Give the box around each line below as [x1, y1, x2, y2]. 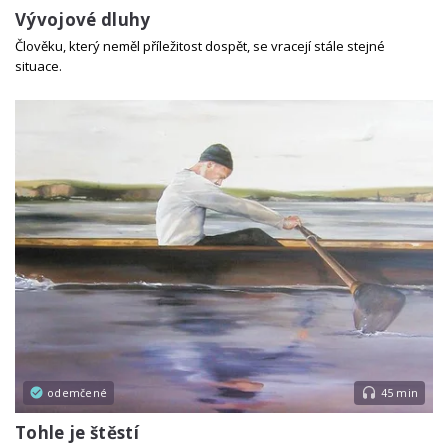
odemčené [47, 385, 107, 400]
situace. [15, 57, 62, 76]
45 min [380, 385, 418, 400]
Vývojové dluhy [15, 8, 151, 32]
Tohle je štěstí [15, 420, 140, 444]
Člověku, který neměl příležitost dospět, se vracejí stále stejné [15, 37, 385, 56]
